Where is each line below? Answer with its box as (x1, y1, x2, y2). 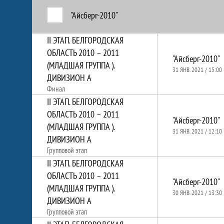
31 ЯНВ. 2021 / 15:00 (172, 65, 222, 74)
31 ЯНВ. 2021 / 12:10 (172, 127, 222, 135)
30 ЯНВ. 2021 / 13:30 (172, 188, 222, 197)
